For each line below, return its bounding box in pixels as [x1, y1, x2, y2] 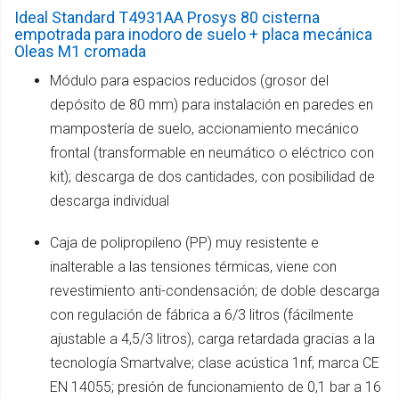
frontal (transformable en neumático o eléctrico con [50, 143, 374, 161]
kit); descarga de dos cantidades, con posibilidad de [50, 167, 375, 185]
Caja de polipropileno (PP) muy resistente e [50, 233, 319, 251]
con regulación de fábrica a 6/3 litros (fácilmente [50, 305, 354, 323]
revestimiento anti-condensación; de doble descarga [50, 281, 379, 299]
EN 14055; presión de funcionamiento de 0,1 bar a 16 [50, 378, 381, 395]
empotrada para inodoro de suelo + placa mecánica [14, 24, 372, 44]
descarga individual [50, 191, 169, 209]
